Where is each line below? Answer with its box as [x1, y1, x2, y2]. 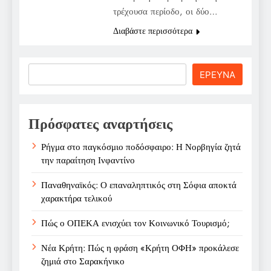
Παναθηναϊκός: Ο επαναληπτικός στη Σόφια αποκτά [41, 178, 237, 192]
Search [28, 62, 62, 79]
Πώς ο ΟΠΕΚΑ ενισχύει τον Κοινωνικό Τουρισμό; [41, 216, 230, 230]
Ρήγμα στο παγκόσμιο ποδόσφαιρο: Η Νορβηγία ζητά [41, 140, 241, 154]
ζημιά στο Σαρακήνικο [41, 254, 125, 268]
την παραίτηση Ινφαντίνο [41, 153, 135, 167]
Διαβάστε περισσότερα [113, 24, 192, 37]
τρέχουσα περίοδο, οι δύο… [113, 4, 218, 18]
